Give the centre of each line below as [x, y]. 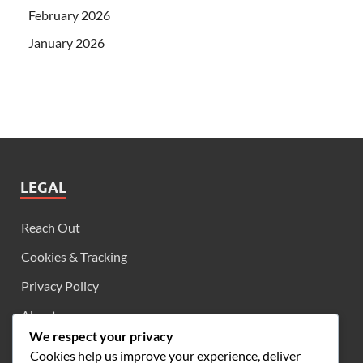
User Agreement [67, 344]
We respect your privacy [101, 335]
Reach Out [51, 228]
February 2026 [69, 15]
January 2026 [66, 43]
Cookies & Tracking [74, 257]
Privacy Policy [60, 286]
